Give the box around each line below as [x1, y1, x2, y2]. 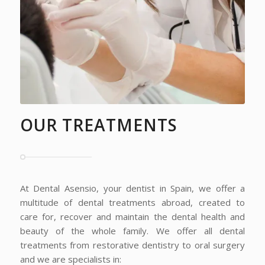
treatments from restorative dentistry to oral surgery [20, 238, 245, 251]
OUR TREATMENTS [20, 113, 177, 136]
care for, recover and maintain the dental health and [20, 210, 245, 222]
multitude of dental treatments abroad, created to [20, 196, 245, 208]
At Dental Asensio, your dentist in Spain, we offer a [20, 182, 245, 194]
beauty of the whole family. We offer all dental [20, 224, 245, 237]
